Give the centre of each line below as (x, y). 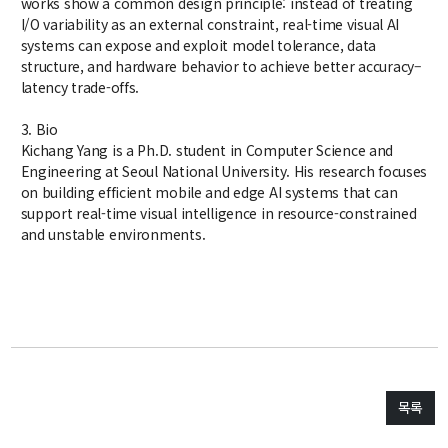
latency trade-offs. (80, 87)
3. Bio (39, 129)
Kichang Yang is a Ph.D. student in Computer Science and (207, 150)
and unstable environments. (113, 234)
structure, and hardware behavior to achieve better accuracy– (221, 66)
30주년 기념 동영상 (118, 285)
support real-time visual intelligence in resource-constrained (218, 213)
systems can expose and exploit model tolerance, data (198, 45)
